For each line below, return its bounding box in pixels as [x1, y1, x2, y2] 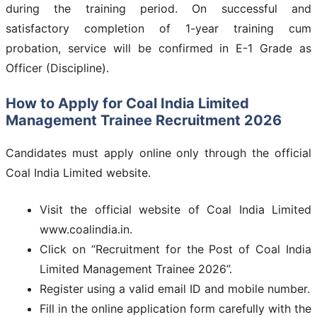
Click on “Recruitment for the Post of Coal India [40, 241, 311, 256]
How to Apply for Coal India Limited [6, 94, 249, 112]
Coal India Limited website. [6, 165, 151, 180]
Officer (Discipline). [6, 60, 109, 75]
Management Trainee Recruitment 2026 [6, 111, 282, 129]
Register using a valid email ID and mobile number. [40, 281, 310, 296]
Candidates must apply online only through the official [6, 145, 311, 160]
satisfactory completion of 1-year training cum [6, 21, 311, 35]
